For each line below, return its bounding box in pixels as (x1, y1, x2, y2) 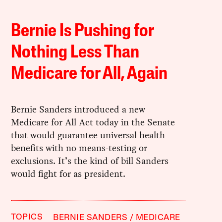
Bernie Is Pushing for (11, 23, 154, 41)
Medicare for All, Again (11, 65, 168, 84)
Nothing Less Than (11, 44, 140, 62)
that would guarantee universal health (11, 128, 166, 142)
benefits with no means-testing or (11, 141, 148, 155)
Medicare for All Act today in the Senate (11, 115, 175, 129)
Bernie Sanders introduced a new (11, 103, 146, 116)
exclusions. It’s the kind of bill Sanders (11, 154, 169, 168)
